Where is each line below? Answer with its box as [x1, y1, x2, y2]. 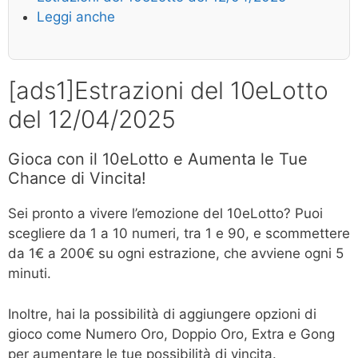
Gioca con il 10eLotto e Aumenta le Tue [8, 149, 308, 169]
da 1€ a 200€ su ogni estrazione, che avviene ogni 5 [8, 245, 344, 262]
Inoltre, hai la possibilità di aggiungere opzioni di [8, 305, 316, 322]
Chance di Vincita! [8, 169, 146, 189]
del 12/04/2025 [8, 105, 176, 134]
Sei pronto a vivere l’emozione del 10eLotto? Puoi [8, 205, 323, 222]
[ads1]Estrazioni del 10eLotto [8, 76, 328, 105]
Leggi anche [37, 8, 115, 25]
